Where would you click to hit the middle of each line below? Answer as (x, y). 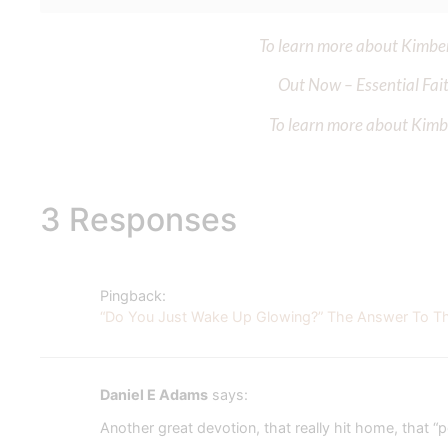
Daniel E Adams (154, 395)
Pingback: (133, 296)
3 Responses (138, 220)
